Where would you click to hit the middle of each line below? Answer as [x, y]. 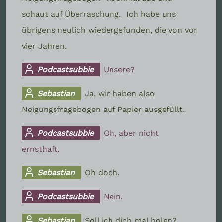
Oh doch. [102, 172]
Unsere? [119, 69]
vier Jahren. [44, 46]
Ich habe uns [151, 14]
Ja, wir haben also [120, 93]
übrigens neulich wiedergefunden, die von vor [110, 30]
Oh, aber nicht [131, 133]
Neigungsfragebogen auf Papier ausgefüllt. [103, 109]
